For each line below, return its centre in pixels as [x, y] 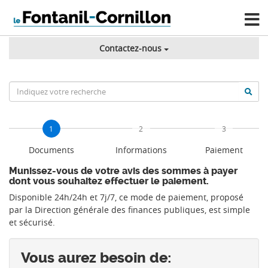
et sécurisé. [32, 223]
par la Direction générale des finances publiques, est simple [130, 210]
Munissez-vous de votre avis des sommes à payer [123, 171]
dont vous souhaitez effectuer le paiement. [109, 181]
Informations [141, 150]
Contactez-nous [130, 48]
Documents [51, 150]
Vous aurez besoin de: [96, 258]
